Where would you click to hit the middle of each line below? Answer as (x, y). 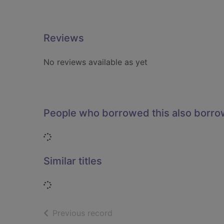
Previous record (82, 213)
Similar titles (73, 161)
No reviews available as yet (95, 62)
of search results (143, 212)
